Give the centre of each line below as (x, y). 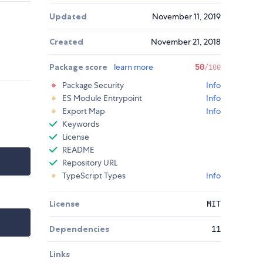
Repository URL (90, 163)
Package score (79, 67)
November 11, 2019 (186, 17)
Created (66, 42)
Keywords (81, 124)
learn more (134, 67)
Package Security (93, 85)
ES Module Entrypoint (102, 98)
